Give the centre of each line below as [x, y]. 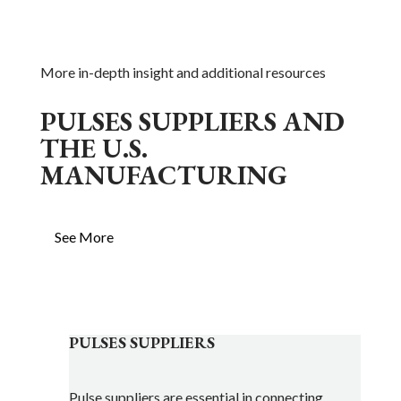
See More [84, 237]
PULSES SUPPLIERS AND [192, 121]
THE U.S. [94, 148]
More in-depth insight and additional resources [183, 72]
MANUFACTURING [163, 175]
